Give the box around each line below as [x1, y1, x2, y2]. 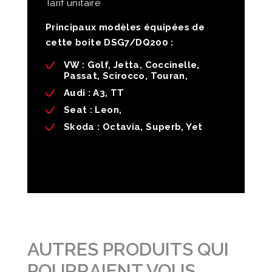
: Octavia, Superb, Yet [94, 121, 203, 133]
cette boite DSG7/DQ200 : [45, 37, 174, 49]
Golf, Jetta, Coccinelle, [84, 59, 200, 71]
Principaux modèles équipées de [45, 22, 205, 33]
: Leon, [87, 104, 122, 116]
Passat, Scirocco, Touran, [63, 70, 188, 82]
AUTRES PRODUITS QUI [27, 239, 229, 260]
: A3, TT [85, 87, 124, 99]
